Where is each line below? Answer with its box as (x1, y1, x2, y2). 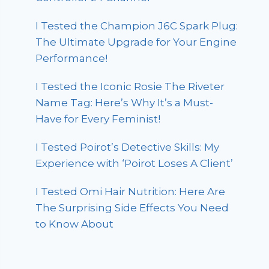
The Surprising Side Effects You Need (35, 202, 229, 214)
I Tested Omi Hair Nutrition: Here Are (35, 186, 226, 198)
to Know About (35, 218, 114, 231)
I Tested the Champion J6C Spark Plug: (35, 20, 238, 32)
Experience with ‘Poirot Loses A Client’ (35, 157, 234, 170)
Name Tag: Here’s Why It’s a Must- (35, 97, 214, 109)
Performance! (35, 52, 108, 65)
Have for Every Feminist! (35, 113, 161, 125)
